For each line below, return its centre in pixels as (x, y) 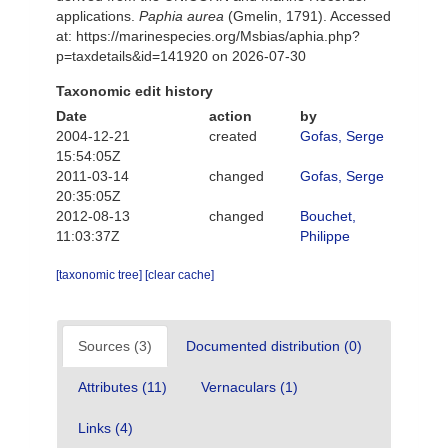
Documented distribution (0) (274, 346)
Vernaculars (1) (249, 387)
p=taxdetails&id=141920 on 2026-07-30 (181, 56)
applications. (97, 16)
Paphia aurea (181, 16)
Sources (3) (115, 346)
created (232, 136)
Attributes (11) (122, 387)
